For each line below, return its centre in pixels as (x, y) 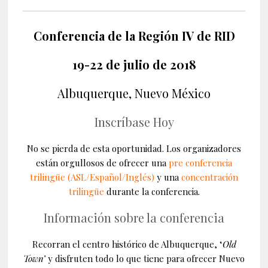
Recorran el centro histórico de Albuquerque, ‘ (127, 244)
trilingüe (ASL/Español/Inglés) (92, 177)
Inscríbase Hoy (134, 122)
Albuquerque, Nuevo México (134, 93)
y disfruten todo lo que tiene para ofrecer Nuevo (145, 259)
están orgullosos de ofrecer (92, 163)
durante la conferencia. (153, 192)
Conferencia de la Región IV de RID (134, 36)
